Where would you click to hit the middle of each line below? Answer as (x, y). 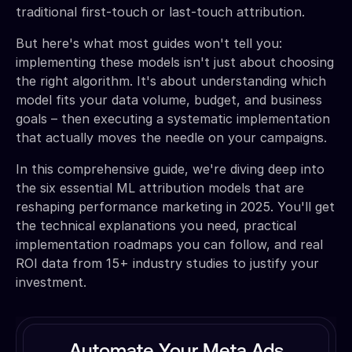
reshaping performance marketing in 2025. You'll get (175, 206)
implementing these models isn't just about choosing (175, 62)
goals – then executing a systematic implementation (173, 118)
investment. (51, 282)
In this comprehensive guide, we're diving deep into (170, 169)
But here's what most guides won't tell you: (149, 43)
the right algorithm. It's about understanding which (171, 81)
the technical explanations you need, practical (156, 225)
